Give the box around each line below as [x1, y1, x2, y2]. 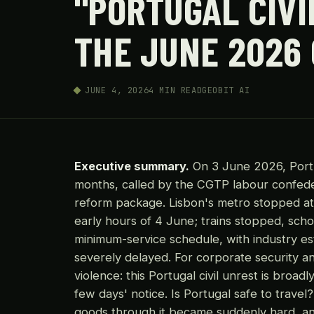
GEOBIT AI [202, 85, 250, 96]
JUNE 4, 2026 [85, 85, 149, 96]
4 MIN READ [149, 85, 203, 96]
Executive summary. [74, 159, 189, 173]
